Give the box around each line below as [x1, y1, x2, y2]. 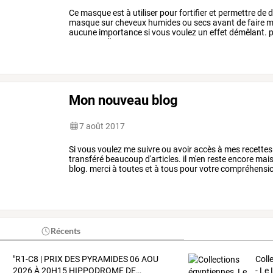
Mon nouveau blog [69, 91, 179, 108]
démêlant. [227, 27, 268, 37]
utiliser [131, 7, 158, 18]
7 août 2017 [79, 121, 126, 131]
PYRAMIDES [79, 254, 128, 264]
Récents [51, 225, 81, 236]
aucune [69, 27, 97, 37]
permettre [216, 7, 256, 18]
